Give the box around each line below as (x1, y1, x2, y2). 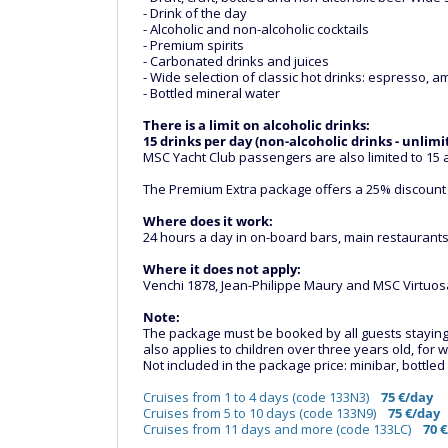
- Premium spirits (143, 36, 244, 54)
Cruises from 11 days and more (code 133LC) (143, 420, 423, 438)
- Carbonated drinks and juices (143, 52, 329, 70)
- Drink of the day (143, 4, 247, 22)
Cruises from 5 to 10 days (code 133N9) (143, 404, 388, 422)
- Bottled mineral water (143, 84, 280, 102)
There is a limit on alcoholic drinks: (143, 116, 370, 134)
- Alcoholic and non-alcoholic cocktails (143, 20, 369, 38)
